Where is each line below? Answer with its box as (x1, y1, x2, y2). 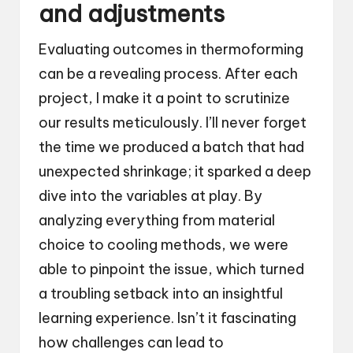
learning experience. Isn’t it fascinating (39, 309, 296, 328)
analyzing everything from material (39, 211, 275, 230)
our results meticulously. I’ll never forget (39, 113, 307, 132)
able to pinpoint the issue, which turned (39, 260, 304, 279)
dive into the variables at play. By (39, 187, 262, 206)
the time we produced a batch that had (39, 138, 304, 157)
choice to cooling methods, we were (39, 236, 288, 255)
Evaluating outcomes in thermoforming (39, 40, 303, 59)
